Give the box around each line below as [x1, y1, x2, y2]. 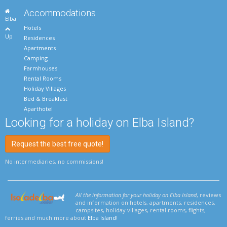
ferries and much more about [5, 214, 88, 222]
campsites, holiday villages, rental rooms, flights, [75, 206, 206, 214]
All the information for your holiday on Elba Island [75, 191, 197, 199]
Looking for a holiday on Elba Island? [5, 116, 194, 130]
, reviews [197, 191, 221, 199]
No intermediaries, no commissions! [5, 158, 103, 166]
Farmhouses [24, 64, 58, 72]
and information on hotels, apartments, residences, [75, 199, 216, 207]
